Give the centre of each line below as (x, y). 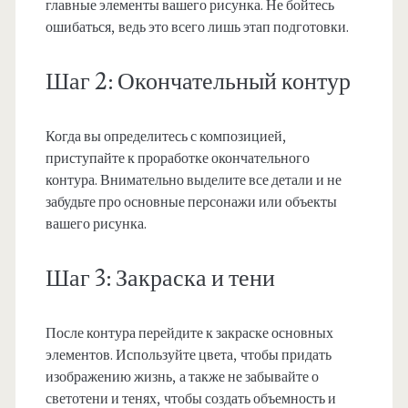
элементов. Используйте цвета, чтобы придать (188, 356)
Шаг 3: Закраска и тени (160, 279)
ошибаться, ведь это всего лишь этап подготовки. (197, 28)
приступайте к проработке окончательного (177, 159)
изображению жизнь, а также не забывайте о (182, 377)
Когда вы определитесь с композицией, (166, 137)
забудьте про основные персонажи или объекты (191, 203)
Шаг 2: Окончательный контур (198, 82)
